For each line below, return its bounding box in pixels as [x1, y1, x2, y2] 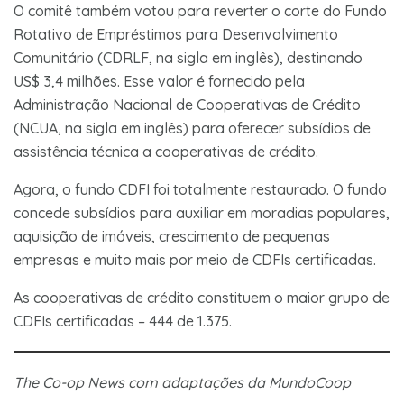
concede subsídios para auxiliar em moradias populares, [14, 203, 390, 222]
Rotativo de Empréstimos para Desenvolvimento [14, 24, 338, 43]
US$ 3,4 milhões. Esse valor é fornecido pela [14, 71, 305, 90]
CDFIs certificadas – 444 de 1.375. [14, 311, 232, 330]
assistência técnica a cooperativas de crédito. [14, 142, 318, 161]
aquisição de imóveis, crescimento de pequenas [14, 226, 330, 245]
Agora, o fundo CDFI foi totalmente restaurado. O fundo [14, 179, 387, 198]
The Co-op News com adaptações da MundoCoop [14, 372, 351, 391]
